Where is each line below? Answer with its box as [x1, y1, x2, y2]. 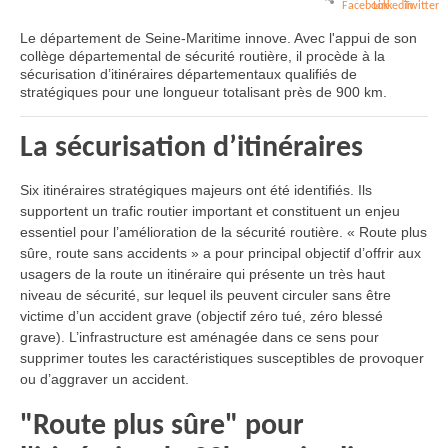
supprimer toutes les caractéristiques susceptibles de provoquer [20, 350, 424, 366]
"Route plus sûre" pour [20, 411, 304, 442]
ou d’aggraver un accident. [20, 371, 189, 387]
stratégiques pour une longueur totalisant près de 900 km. [20, 84, 387, 100]
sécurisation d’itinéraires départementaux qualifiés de [20, 66, 357, 82]
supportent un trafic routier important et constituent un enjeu [20, 203, 400, 219]
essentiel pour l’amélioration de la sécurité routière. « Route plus [20, 224, 427, 240]
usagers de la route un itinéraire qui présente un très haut [20, 266, 385, 282]
